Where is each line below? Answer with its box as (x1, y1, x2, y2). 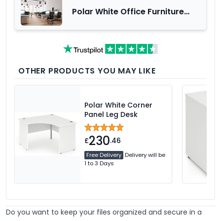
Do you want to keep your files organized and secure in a (6, 207, 202, 218)
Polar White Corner (84, 100, 152, 110)
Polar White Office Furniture (72, 5, 184, 17)
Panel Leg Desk (84, 109, 138, 119)
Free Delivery (86, 150, 121, 159)
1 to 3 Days (84, 159, 114, 167)
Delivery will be (123, 150, 165, 159)
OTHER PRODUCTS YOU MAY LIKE (18, 65, 156, 76)
